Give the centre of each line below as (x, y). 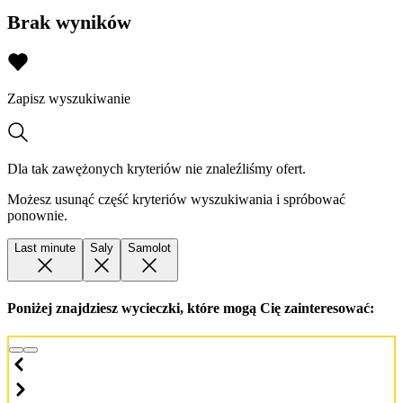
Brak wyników (69, 22)
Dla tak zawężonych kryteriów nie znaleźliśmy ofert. (157, 168)
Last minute (45, 247)
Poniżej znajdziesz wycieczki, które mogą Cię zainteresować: (191, 308)
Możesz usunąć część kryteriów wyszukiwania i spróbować (176, 199)
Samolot (149, 247)
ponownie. (37, 215)
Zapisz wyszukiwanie (69, 98)
